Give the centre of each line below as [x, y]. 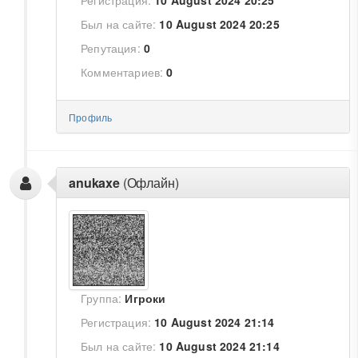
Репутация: [111, 48]
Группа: [101, 298]
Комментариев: [122, 72]
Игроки [145, 298]
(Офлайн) [149, 183]
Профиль [91, 117]
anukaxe [94, 183]
